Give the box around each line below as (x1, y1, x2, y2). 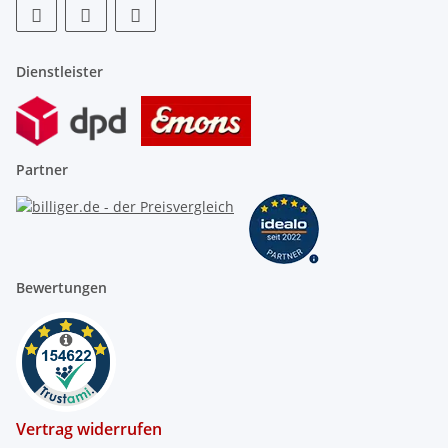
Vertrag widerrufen (16, 417, 162, 440)
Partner (16, 159, 68, 179)
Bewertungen (16, 277, 107, 297)
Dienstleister (16, 62, 103, 82)
